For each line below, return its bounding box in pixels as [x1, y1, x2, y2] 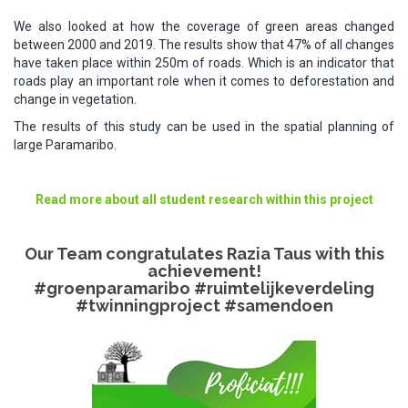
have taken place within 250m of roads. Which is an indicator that [14, 56, 394, 71]
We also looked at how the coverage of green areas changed [14, 19, 394, 35]
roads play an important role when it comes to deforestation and [14, 74, 394, 89]
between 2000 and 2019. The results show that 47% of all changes [14, 37, 394, 53]
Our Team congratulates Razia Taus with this [24, 244, 384, 264]
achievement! [147, 261, 261, 281]
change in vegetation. [14, 92, 137, 107]
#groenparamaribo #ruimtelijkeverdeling [34, 279, 374, 299]
